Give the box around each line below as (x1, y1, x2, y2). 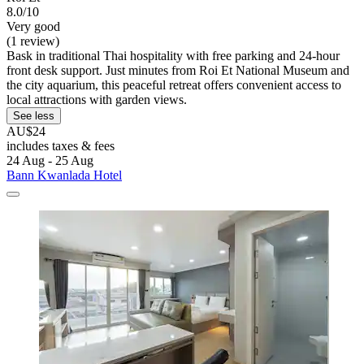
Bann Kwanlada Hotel (6, 167, 122, 182)
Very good (6, 19, 60, 33)
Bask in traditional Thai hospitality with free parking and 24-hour (6, 48, 340, 63)
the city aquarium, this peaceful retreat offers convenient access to (6, 77, 341, 92)
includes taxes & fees (6, 138, 115, 153)
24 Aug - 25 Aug (6, 153, 93, 167)
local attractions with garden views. (6, 92, 187, 106)
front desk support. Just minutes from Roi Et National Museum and (6, 63, 349, 77)
